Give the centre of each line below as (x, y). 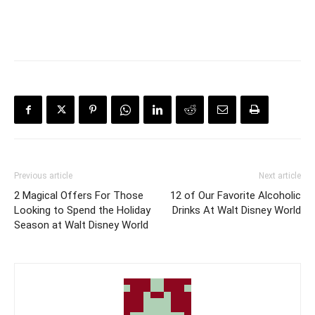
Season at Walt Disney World (81, 225)
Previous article (43, 176)
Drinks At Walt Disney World (237, 211)
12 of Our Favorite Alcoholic (236, 196)
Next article (280, 176)
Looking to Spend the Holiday (82, 211)
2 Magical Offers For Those (79, 196)
